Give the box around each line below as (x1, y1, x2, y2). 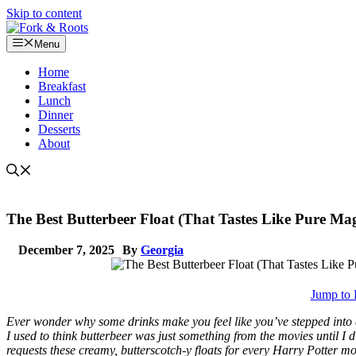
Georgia (141, 242, 184, 257)
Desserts (38, 122, 80, 137)
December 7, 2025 (18, 242, 114, 257)
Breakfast (38, 79, 86, 94)
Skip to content (6, 6, 82, 20)
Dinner (38, 108, 73, 122)
